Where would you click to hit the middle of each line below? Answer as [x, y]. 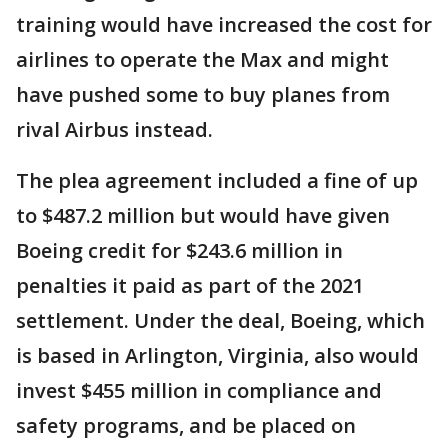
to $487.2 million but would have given [203, 215]
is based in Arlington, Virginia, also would [217, 355]
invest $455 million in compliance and [199, 390]
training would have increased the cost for [224, 24]
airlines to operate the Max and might [202, 59]
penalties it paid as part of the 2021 [190, 285]
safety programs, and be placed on [186, 425]
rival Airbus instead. [114, 129]
